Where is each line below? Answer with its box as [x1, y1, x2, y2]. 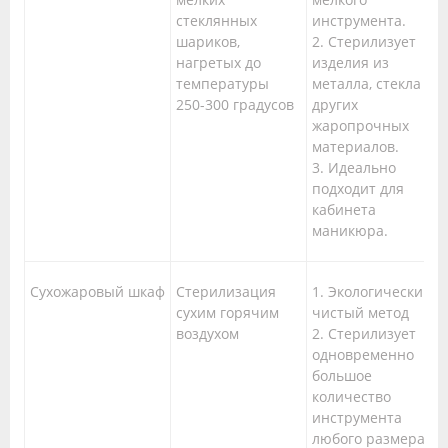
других [312, 95, 358, 115]
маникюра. [312, 221, 388, 241]
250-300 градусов [176, 95, 294, 115]
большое [312, 366, 372, 386]
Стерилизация [176, 282, 276, 302]
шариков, [176, 32, 240, 52]
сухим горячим [176, 303, 279, 323]
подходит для [312, 179, 404, 199]
